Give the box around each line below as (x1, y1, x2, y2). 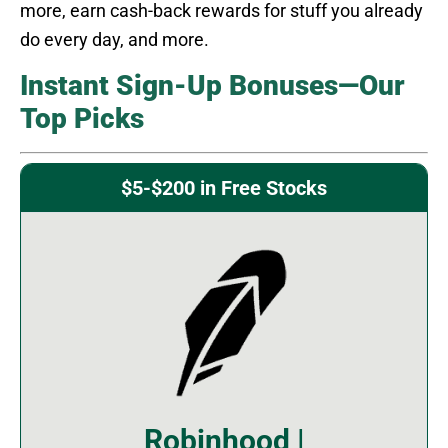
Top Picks (20, 102, 144, 136)
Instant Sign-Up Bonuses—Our (20, 69, 405, 103)
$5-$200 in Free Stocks (121, 176, 327, 201)
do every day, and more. (20, 29, 209, 51)
